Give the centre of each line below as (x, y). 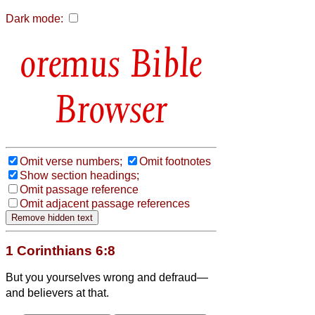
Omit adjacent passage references (105, 203)
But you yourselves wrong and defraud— (107, 277)
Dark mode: (34, 19)
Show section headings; (79, 175)
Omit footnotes (175, 161)
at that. (91, 292)
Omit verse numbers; (71, 161)
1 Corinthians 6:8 (60, 250)
